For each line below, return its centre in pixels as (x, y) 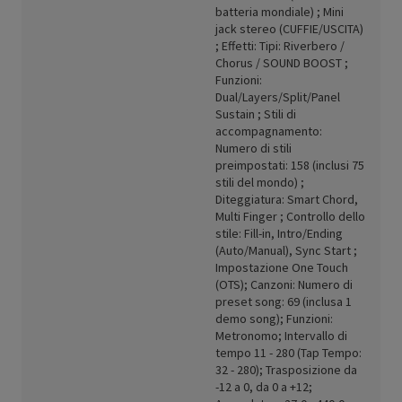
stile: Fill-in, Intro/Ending (279, 234)
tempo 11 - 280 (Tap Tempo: (288, 353)
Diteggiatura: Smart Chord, (287, 200)
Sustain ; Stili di (256, 114)
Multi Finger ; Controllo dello (290, 217)
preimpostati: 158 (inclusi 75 (290, 166)
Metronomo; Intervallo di (281, 336)
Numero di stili (253, 149)
